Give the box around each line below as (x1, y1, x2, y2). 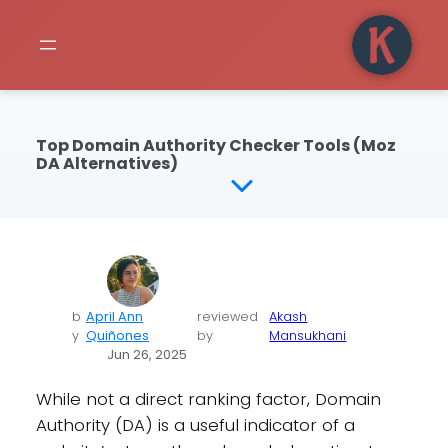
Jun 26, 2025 (107, 345, 188, 363)
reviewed (196, 307, 258, 325)
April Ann (86, 307, 144, 325)
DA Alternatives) (35, 151, 178, 175)
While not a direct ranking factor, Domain (35, 387, 381, 412)
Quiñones (86, 326, 150, 344)
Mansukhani (269, 326, 347, 344)
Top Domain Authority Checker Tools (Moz (35, 133, 396, 157)
